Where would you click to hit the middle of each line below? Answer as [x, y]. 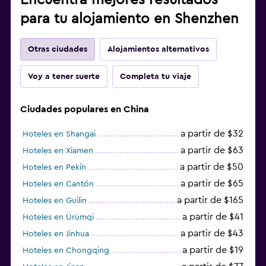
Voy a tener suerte [64, 76]
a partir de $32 [212, 133]
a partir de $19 [213, 250]
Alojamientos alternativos [158, 49]
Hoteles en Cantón [58, 184]
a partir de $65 [212, 183]
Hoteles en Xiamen [58, 151]
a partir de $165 [210, 200]
